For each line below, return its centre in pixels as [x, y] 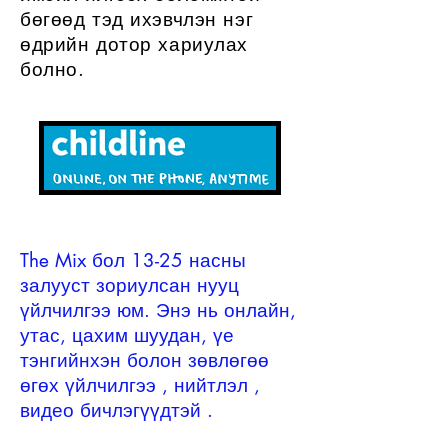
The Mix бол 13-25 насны [133, 261]
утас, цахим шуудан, [113, 336]
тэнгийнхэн [70, 361]
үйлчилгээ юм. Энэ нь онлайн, [158, 311]
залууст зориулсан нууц [129, 286]
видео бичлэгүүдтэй [110, 411]
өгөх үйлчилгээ [88, 386]
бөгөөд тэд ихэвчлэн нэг [137, 20]
